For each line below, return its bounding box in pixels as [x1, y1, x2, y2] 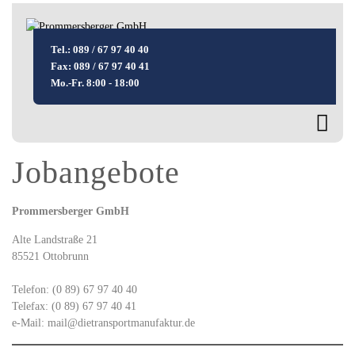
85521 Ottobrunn [12, 250, 92, 262]
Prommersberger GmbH [12, 204, 132, 217]
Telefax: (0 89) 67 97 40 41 [12, 300, 139, 312]
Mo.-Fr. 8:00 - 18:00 [50, 77, 139, 90]
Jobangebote [12, 154, 180, 190]
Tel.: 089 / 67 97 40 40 [50, 44, 149, 56]
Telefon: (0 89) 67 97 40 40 [12, 283, 143, 296]
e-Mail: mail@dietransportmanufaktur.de [12, 316, 195, 329]
